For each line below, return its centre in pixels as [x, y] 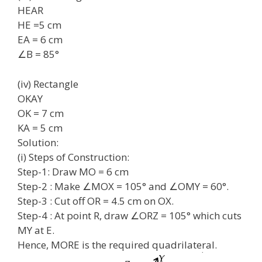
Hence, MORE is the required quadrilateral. [117, 244]
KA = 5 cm [40, 127]
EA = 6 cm [40, 39]
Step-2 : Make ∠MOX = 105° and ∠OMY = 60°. [123, 186]
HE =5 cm [39, 25]
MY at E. [36, 230]
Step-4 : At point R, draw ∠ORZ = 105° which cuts [130, 215]
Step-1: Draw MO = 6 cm [73, 171]
